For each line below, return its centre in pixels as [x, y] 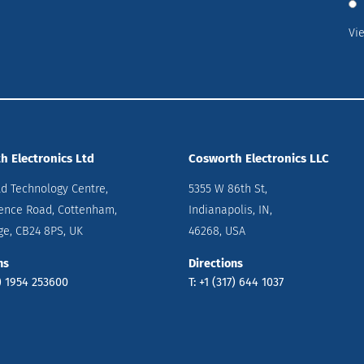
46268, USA [217, 232]
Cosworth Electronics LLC [258, 158]
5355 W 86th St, [227, 189]
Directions [215, 263]
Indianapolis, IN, [230, 210]
